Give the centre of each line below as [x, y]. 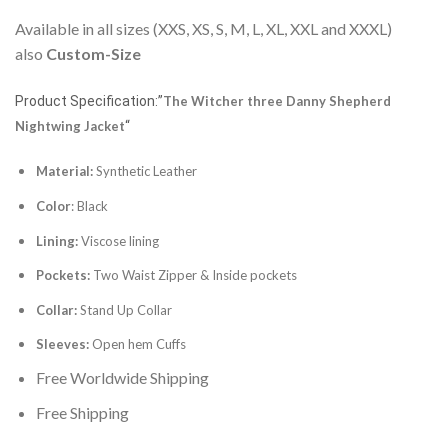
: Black [89, 206]
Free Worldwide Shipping [122, 377]
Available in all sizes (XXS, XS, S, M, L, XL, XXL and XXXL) [203, 28]
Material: [64, 171]
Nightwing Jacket [70, 125]
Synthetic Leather [144, 171]
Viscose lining [118, 240]
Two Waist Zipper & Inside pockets [193, 275]
